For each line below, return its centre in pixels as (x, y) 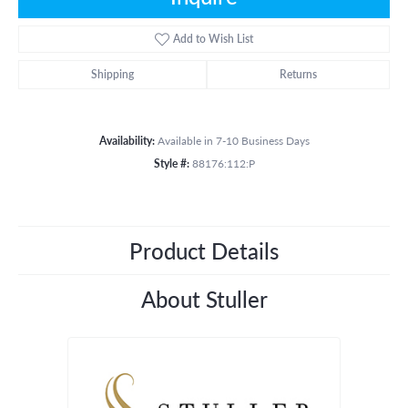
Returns (298, 74)
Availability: (127, 140)
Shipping (112, 74)
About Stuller (204, 298)
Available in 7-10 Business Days (233, 140)
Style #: (171, 163)
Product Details (204, 250)
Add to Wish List (214, 38)
